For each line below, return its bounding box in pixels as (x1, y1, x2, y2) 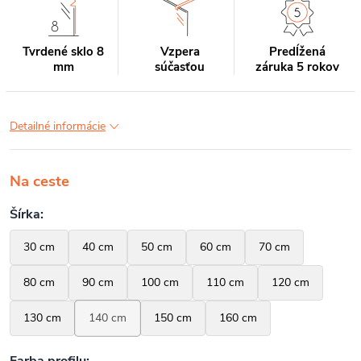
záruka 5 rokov (255, 59, 339, 75)
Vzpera (160, 44, 200, 60)
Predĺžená (268, 44, 326, 60)
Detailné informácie (10, 118, 106, 134)
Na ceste (10, 171, 69, 192)
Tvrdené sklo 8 (23, 44, 105, 60)
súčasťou (155, 59, 205, 75)
